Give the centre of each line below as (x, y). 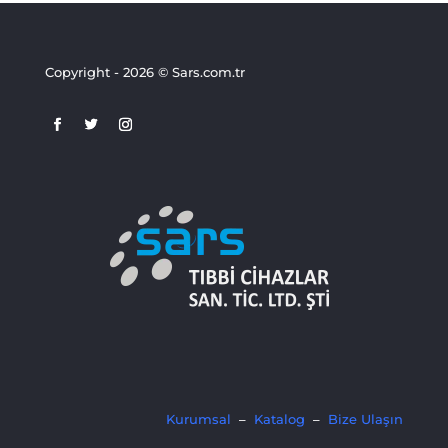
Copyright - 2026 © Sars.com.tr (144, 71)
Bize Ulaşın (366, 419)
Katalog (280, 419)
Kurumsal (199, 419)
